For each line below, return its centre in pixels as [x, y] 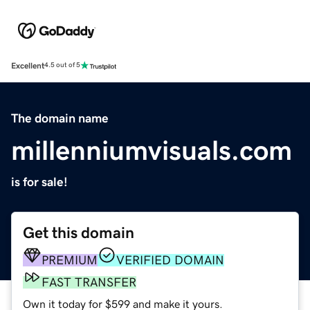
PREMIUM [70, 260]
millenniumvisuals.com [152, 150]
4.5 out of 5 [62, 65]
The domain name [60, 118]
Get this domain [79, 232]
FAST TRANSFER [89, 282]
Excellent [28, 65]
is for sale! [39, 182]
